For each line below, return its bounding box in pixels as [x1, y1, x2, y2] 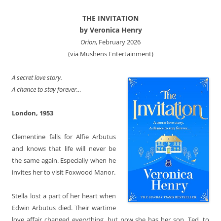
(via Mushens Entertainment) [68, 49, 153, 58]
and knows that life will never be [12, 144, 116, 153]
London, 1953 [12, 108, 53, 117]
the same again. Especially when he [12, 155, 116, 165]
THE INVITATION [82, 13, 139, 23]
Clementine [12, 132, 45, 141]
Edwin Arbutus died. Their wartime [12, 203, 116, 212]
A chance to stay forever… [12, 84, 81, 94]
